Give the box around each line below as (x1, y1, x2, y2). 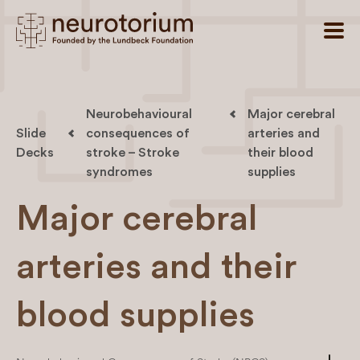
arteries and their (16, 249, 297, 284)
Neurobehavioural (86, 108, 192, 121)
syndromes (86, 166, 153, 178)
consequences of (86, 127, 190, 140)
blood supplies (16, 297, 255, 333)
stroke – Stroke (86, 146, 179, 159)
